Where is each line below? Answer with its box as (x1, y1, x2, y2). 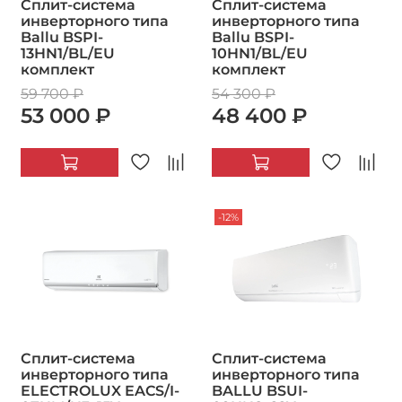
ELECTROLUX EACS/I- (21, 382, 179, 400)
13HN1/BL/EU (21, 44, 115, 62)
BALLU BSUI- (212, 382, 308, 400)
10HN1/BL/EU (212, 44, 308, 62)
